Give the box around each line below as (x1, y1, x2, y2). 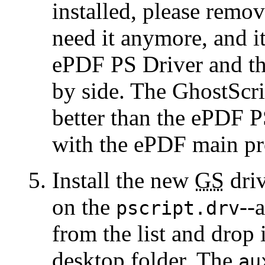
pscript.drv (116, 197, 240, 219)
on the (52, 193, 116, 219)
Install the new (52, 167, 195, 193)
